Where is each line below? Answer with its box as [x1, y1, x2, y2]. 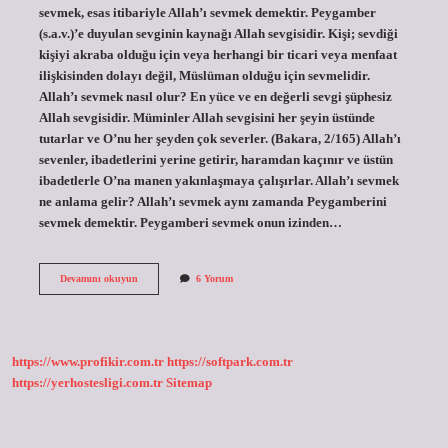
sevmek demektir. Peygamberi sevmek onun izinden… [38, 215, 342, 230]
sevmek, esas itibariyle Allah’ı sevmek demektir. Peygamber [38, 5, 376, 20]
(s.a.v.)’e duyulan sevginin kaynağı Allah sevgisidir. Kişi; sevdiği [38, 26, 398, 41]
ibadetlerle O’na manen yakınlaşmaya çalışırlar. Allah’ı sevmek [38, 173, 399, 188]
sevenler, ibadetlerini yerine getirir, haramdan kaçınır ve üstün [38, 152, 393, 167]
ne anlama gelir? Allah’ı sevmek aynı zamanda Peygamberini [38, 194, 387, 209]
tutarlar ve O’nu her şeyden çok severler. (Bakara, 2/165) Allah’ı [38, 131, 401, 146]
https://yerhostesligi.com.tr [12, 376, 163, 391]
